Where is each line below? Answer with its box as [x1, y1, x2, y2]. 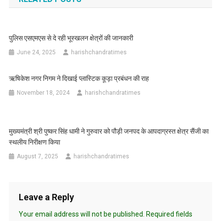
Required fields [146, 210, 192, 218]
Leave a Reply [18, 191, 74, 202]
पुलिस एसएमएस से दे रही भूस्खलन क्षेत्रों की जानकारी [9, 34, 134, 42]
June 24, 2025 [17, 48, 56, 56]
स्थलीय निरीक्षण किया [9, 138, 61, 146]
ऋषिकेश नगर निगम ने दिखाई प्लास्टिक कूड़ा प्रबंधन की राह [9, 74, 149, 82]
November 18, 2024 [17, 89, 70, 96]
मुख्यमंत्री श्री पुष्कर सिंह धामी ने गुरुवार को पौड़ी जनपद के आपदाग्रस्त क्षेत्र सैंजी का [9, 127, 209, 135]
